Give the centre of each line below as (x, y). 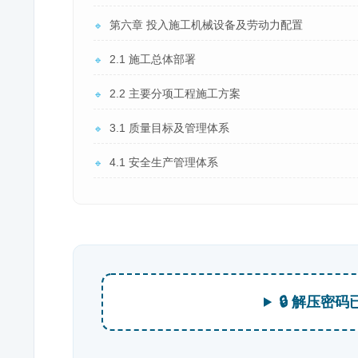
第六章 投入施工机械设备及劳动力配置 (206, 25)
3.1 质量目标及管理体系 (169, 128)
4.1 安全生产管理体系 (164, 162)
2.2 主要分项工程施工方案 (175, 93)
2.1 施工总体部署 (153, 59)
